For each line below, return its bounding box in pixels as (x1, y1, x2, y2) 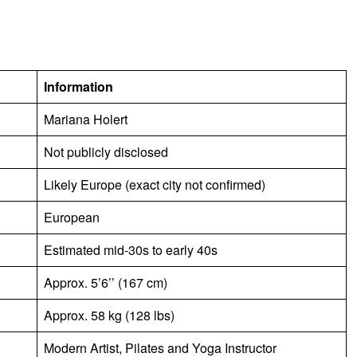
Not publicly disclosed (44, 142, 168, 161)
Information (44, 76, 113, 96)
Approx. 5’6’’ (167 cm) (44, 273, 167, 292)
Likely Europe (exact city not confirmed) (44, 175, 265, 194)
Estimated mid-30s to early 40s (44, 240, 218, 259)
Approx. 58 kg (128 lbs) (44, 305, 175, 324)
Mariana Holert (44, 109, 127, 128)
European (44, 207, 100, 226)
